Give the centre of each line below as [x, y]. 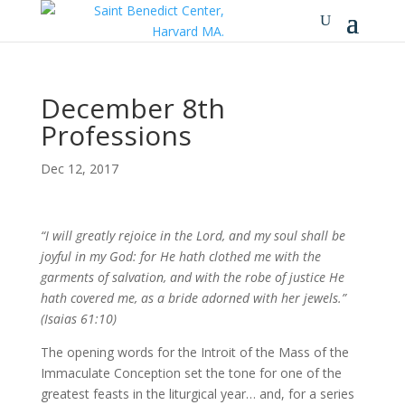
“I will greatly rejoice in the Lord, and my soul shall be [193, 235]
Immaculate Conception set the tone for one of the [191, 373]
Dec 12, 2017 [79, 169]
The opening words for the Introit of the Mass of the [194, 352]
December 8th [132, 108]
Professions [116, 135]
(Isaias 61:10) [78, 319]
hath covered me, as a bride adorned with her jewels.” [193, 298]
